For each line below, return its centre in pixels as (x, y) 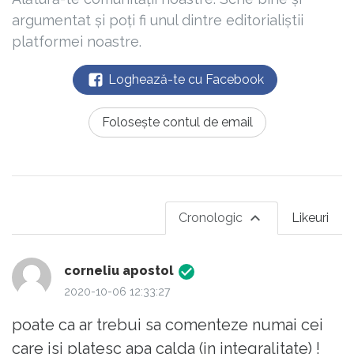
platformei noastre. (77, 41)
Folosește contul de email (177, 122)
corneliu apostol (119, 270)
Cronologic (212, 217)
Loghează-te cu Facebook (185, 79)
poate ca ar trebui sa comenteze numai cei (168, 324)
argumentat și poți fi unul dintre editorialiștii (158, 20)
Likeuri (310, 217)
